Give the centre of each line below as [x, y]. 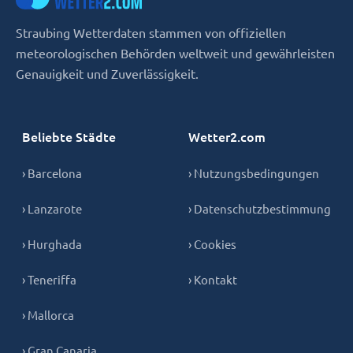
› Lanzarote [52, 208]
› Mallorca [48, 314]
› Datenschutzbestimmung [260, 208]
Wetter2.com [227, 136]
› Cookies [212, 243]
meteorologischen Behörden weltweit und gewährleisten [175, 52]
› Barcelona [52, 173]
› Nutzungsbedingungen [254, 173]
